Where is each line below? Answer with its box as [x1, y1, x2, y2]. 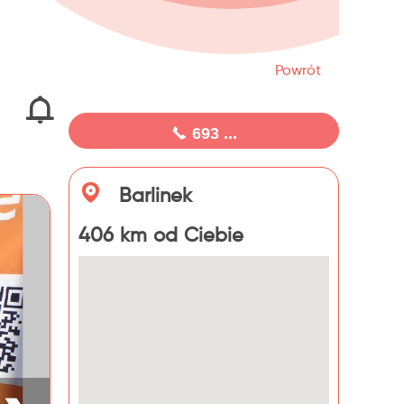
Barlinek [113, 187, 192, 207]
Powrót [275, 64, 321, 78]
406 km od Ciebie [78, 226, 243, 246]
